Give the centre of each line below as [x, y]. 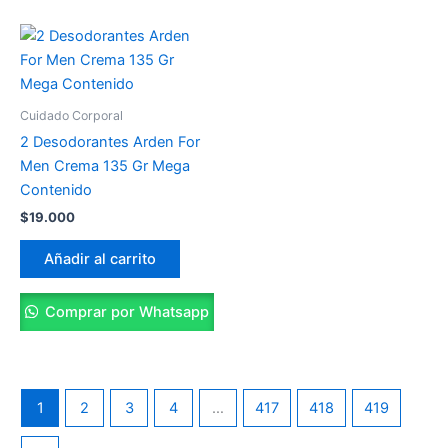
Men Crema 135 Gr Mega [105, 166]
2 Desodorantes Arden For [110, 142]
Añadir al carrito [100, 259]
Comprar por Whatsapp [124, 311]
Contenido [56, 190]
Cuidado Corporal [71, 115]
